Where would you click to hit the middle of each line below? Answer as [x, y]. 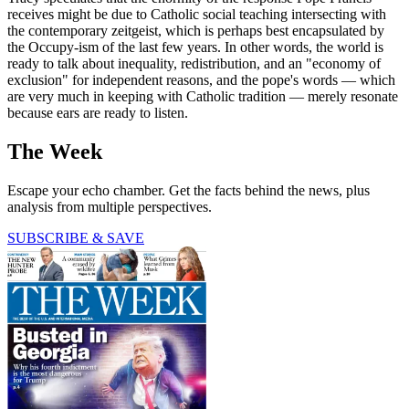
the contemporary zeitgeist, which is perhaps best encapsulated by [196, 31]
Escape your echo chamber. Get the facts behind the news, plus [189, 191]
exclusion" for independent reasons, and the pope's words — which [201, 80]
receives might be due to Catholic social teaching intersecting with [197, 15]
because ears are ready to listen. [98, 113]
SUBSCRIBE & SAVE [76, 238]
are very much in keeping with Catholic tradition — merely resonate [203, 97]
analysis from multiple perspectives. [110, 207]
